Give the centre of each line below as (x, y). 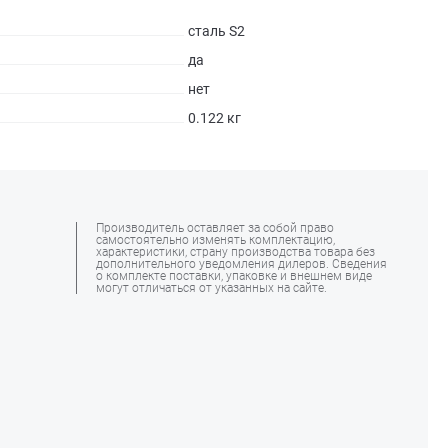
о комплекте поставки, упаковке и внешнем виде (234, 276)
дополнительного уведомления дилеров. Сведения (241, 264)
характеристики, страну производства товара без (235, 252)
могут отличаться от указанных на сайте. (211, 288)
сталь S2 (216, 31)
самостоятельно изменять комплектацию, (215, 240)
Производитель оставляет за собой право (215, 228)
